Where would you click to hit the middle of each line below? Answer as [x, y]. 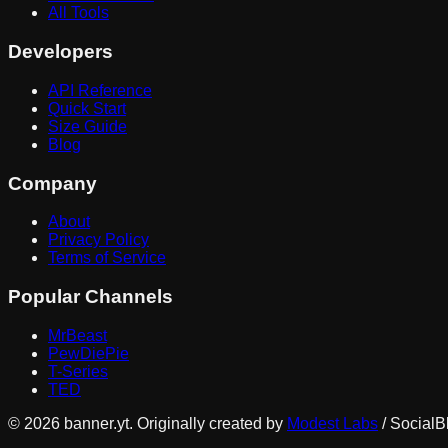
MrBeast [77, 335]
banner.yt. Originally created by [173, 423]
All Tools [78, 13]
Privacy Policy [98, 240]
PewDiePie [88, 353]
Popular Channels [90, 297]
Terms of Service [107, 258]
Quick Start [87, 108]
